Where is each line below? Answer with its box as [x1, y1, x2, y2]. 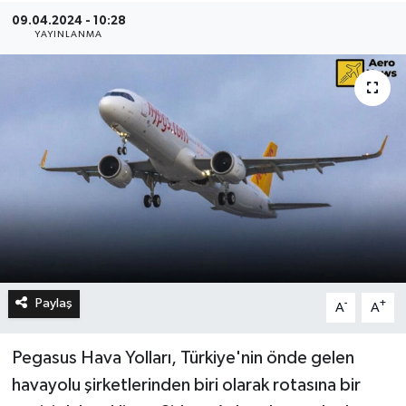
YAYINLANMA [34, 30, 103, 40]
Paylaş [34, 296, 72, 311]
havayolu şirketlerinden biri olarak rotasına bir [11, 376, 361, 395]
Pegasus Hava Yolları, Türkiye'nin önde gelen [11, 349, 354, 368]
